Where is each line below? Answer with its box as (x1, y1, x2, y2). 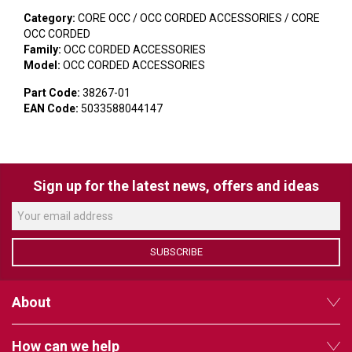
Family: (24, 42, 64, 56)
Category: (24, 11, 78, 24)
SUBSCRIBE (149, 245, 203, 258)
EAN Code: (24, 101, 81, 115)
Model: (24, 58, 63, 71)
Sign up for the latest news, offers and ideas (33, 177, 319, 194)
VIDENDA (8, 27, 55, 39)
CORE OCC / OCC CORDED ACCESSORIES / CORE (78, 11, 320, 24)
